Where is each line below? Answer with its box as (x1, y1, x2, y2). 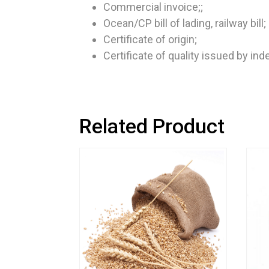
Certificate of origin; (103, 32, 197, 46)
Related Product (79, 113, 225, 138)
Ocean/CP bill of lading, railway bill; (103, 16, 266, 29)
